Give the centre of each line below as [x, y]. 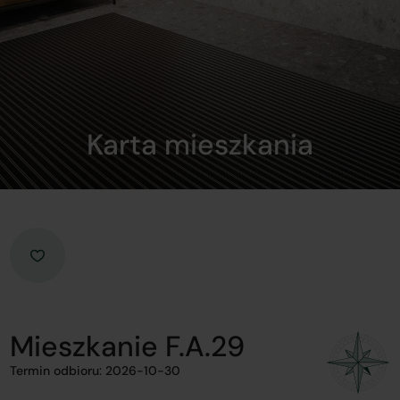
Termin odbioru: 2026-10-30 [96, 371]
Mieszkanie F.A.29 [128, 346]
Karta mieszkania [200, 145]
